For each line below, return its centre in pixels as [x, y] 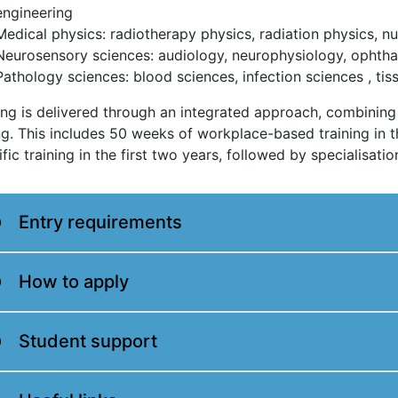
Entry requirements [100, 222]
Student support [88, 341]
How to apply [74, 281]
